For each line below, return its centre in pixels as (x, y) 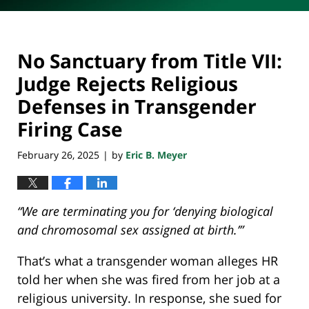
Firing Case (70, 129)
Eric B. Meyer (156, 154)
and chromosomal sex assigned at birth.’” (130, 229)
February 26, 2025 (58, 154)
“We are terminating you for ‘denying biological (145, 211)
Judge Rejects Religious (128, 84)
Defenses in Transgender (137, 107)
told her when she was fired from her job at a (149, 279)
